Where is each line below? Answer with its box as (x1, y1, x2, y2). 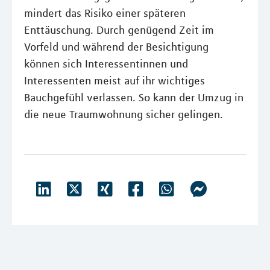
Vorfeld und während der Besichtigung (24, 40, 209, 54)
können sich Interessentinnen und (24, 57, 188, 71)
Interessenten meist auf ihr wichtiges (24, 74, 205, 87)
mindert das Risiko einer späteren (24, 7, 186, 20)
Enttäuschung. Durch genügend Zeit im (24, 24, 214, 37)
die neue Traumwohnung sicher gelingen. (24, 108, 223, 121)
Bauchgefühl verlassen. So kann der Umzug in (24, 91, 243, 104)
